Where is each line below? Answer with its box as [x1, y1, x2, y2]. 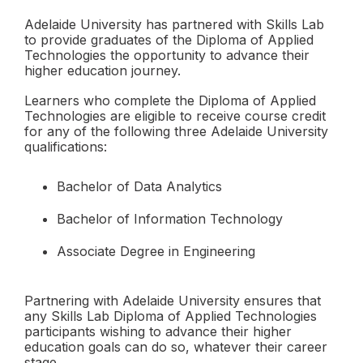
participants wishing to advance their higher [24, 323, 292, 340]
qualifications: [24, 139, 107, 156]
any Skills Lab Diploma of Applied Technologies [24, 308, 317, 325]
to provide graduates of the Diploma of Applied [24, 32, 314, 49]
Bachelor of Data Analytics [57, 178, 222, 195]
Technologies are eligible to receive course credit [24, 108, 326, 125]
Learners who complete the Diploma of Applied [24, 92, 316, 109]
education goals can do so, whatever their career [24, 339, 327, 356]
